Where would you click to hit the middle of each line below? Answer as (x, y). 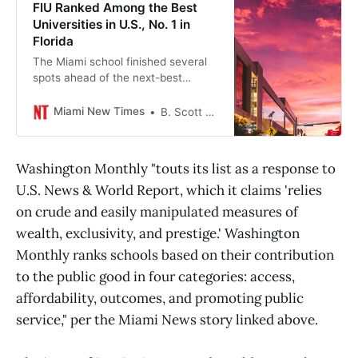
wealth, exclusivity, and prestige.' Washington (158, 234)
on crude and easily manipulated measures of (157, 212)
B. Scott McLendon (183, 111)
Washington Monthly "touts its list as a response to (176, 169)
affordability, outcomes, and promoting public (160, 298)
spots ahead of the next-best (107, 77)
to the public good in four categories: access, (155, 277)
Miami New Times (99, 111)
